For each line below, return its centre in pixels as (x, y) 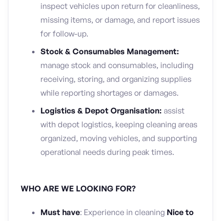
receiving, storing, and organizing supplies (116, 79)
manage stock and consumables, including (117, 65)
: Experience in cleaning (123, 212)
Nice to (180, 212)
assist (174, 110)
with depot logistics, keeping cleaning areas (119, 124)
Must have (60, 212)
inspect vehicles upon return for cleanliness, (120, 6)
